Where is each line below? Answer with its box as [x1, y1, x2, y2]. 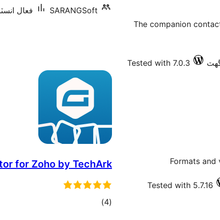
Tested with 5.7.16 [147, 180, 213, 190]
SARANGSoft [50, 5, 98, 15]
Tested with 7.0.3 [127, 58, 190, 68]
